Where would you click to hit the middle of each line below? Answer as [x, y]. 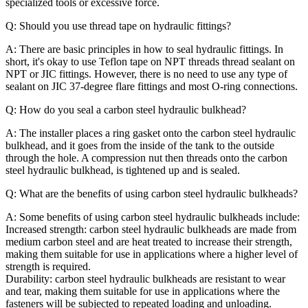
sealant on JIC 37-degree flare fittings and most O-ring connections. [152, 86]
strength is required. [48, 266]
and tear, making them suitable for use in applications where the [143, 291]
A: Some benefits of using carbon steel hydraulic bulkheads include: [153, 217]
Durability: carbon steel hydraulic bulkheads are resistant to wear [145, 278]
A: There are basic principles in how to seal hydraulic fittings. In [144, 49]
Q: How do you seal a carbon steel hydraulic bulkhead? [126, 109]
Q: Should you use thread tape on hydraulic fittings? [118, 25]
